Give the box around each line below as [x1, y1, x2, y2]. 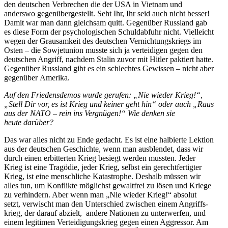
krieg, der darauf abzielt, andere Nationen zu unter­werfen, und [4, 208, 206, 217]
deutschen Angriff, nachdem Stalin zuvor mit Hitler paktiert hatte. [4, 54, 213, 64]
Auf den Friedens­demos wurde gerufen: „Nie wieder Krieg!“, [4, 90, 203, 99]
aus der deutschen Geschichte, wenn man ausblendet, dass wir [4, 144, 203, 153]
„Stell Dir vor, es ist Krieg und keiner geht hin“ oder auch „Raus [4, 99, 214, 108]
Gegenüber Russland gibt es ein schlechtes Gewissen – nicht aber [4, 64, 214, 73]
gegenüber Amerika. [4, 73, 70, 82]
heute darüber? [4, 118, 53, 127]
